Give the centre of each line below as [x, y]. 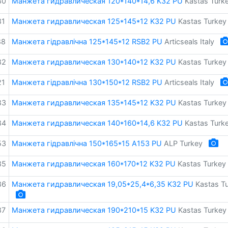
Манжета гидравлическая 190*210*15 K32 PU [94, 210]
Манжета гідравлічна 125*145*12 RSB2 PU [87, 41]
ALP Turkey [183, 143]
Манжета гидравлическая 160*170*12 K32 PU [93, 164]
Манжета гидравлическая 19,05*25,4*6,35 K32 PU [102, 184]
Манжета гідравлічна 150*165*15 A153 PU [87, 143]
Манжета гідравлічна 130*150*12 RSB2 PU [87, 82]
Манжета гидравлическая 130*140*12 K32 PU [94, 62]
